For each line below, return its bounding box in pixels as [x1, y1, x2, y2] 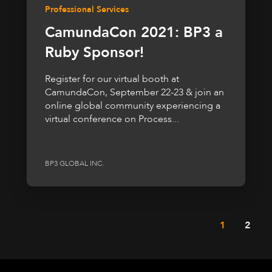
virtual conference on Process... [45, 112, 179, 126]
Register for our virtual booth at [45, 72, 179, 86]
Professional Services [45, 3, 129, 15]
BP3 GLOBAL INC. [45, 158, 104, 169]
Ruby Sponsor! [45, 42, 144, 63]
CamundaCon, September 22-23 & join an [45, 85, 224, 99]
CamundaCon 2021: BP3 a [45, 22, 223, 42]
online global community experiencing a [45, 98, 220, 112]
